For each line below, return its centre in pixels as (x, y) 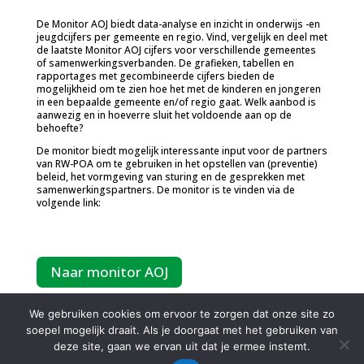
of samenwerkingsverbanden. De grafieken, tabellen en (165, 63)
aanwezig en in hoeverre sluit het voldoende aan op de (164, 115)
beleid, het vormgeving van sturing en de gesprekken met (170, 177)
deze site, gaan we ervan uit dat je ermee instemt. (182, 346)
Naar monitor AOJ (109, 272)
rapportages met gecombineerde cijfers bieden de (155, 76)
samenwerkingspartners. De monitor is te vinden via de (165, 190)
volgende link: (69, 203)
